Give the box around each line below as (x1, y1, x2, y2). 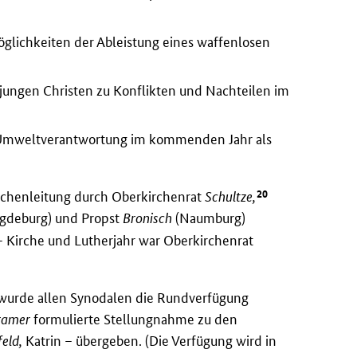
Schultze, (205, 188, 257, 206)
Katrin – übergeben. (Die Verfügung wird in (22, 331, 277, 349)
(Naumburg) (172, 210, 246, 227)
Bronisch (123, 210, 173, 227)
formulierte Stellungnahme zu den (30, 310, 238, 328)
